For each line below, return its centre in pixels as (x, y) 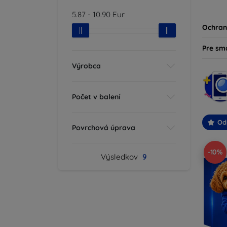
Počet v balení (96, 97)
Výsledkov (120, 157)
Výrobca (86, 66)
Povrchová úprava (104, 127)
